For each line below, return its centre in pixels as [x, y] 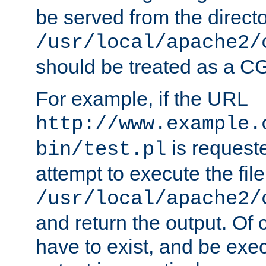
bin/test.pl [101, 150]
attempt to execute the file [150, 174]
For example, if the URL [142, 99]
